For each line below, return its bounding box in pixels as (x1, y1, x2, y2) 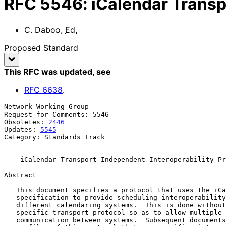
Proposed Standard (4, 42, 78, 53)
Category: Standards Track (4, 133, 105, 141)
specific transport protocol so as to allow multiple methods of (4, 208, 16, 216)
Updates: (4, 125, 40, 133)
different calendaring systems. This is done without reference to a (4, 201, 16, 209)
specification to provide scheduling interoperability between (4, 193, 16, 201)
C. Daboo (24, 24, 61, 35)
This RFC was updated (4, 66, 92, 77)
